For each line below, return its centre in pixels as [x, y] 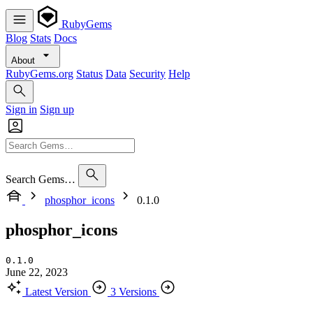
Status [89, 74]
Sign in [21, 109]
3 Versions [133, 291]
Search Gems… [41, 179]
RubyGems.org [39, 74]
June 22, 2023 [37, 272]
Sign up [57, 109]
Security [147, 74]
